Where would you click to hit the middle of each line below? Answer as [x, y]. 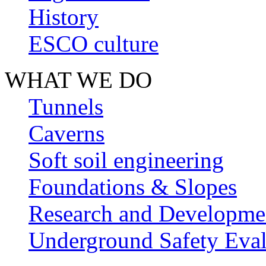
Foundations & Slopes [133, 187]
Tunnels [66, 107]
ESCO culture [94, 44]
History [64, 17]
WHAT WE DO [78, 80]
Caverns [66, 134]
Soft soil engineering [126, 160]
